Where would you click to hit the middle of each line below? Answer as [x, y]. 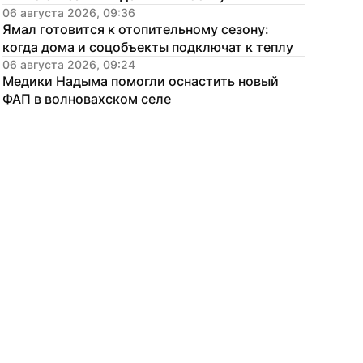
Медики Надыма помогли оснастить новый [141, 81]
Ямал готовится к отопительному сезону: [136, 29]
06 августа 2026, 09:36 [69, 13]
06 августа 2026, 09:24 [69, 64]
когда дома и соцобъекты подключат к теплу [148, 47]
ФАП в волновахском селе [87, 99]
